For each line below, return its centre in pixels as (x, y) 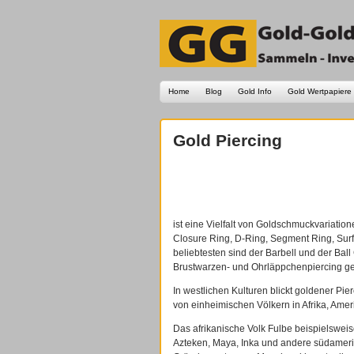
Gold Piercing (228, 140)
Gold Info (255, 91)
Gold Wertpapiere (320, 91)
